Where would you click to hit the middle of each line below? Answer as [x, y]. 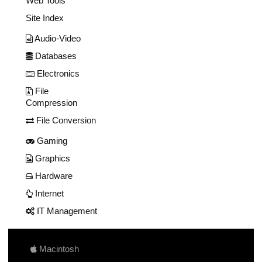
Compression [51, 103]
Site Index [45, 18]
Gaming [51, 141]
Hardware [53, 176]
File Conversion [65, 120]
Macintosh [58, 249]
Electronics [57, 74]
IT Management [66, 211]
